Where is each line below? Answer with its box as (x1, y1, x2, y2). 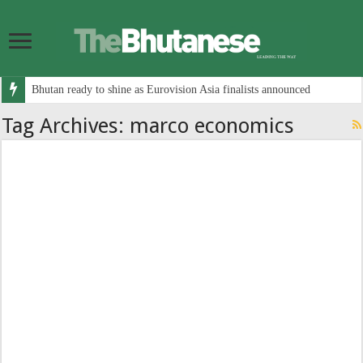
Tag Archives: (2, 113, 130, 138)
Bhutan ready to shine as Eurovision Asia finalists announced (32, 83, 311, 96)
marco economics (130, 113, 295, 138)
